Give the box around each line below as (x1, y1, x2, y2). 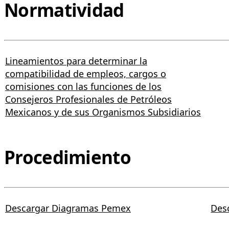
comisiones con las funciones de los (5, 80, 162, 93)
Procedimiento (4, 145, 131, 169)
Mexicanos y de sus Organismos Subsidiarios (5, 105, 201, 118)
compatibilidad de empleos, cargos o (5, 67, 166, 80)
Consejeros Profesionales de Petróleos (5, 93, 172, 105)
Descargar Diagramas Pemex (5, 201, 131, 214)
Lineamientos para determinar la (5, 54, 147, 67)
